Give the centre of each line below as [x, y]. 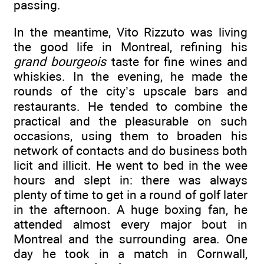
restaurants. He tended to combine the [131, 107]
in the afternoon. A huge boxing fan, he [131, 210]
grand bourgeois [60, 62]
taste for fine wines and [177, 62]
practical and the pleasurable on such [131, 121]
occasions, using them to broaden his [131, 136]
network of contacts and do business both [131, 151]
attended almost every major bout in [131, 225]
